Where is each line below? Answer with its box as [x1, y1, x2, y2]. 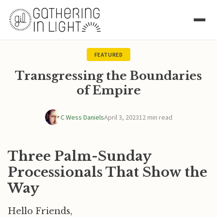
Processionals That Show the [8, 164, 207, 180]
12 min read [139, 113, 172, 122]
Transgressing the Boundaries [15, 69, 202, 83]
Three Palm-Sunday [8, 148, 151, 164]
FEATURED [94, 51, 123, 58]
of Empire [76, 83, 141, 97]
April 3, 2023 [104, 113, 139, 122]
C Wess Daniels [60, 113, 104, 122]
